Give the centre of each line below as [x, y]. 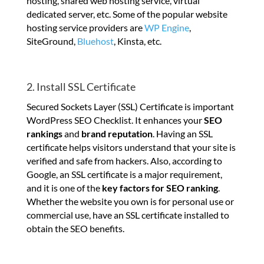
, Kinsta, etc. [137, 41]
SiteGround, [52, 41]
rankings [44, 134]
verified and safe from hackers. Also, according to [124, 161]
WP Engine [166, 28]
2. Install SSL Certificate [81, 87]
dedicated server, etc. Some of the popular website [127, 14]
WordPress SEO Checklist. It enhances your [115, 120]
